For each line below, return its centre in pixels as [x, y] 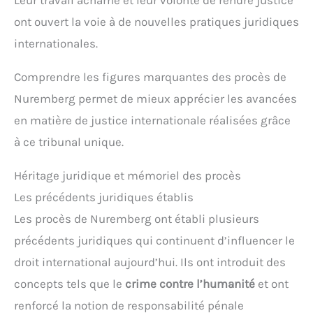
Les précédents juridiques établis [104, 197]
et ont [272, 284]
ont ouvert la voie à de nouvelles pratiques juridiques [156, 22]
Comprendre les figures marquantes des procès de [150, 77]
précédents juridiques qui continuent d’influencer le [154, 241]
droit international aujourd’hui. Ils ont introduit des [150, 262]
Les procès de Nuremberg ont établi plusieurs [137, 219]
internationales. [56, 44]
